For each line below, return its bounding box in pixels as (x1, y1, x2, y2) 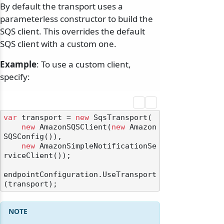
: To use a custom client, (36, 58, 131, 70)
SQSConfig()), (3, 132, 62, 141)
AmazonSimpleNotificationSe (35, 142, 156, 150)
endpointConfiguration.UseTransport (3, 170, 156, 179)
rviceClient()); (3, 151, 71, 160)
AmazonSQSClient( (35, 123, 111, 131)
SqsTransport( (89, 113, 152, 122)
